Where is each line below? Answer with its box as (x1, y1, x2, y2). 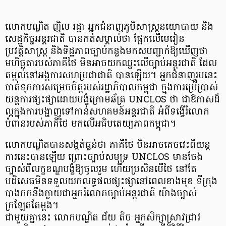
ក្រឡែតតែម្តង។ (5, 199, 59, 213)
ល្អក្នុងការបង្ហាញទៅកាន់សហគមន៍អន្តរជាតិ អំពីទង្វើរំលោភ (5, 105, 209, 119)
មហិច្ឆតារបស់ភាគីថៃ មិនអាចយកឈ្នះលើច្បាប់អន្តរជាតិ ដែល (5, 56, 217, 71)
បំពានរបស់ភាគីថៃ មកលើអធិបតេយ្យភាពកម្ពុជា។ (5, 117, 176, 131)
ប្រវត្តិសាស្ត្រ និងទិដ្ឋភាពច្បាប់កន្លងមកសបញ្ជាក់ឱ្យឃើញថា (5, 44, 208, 59)
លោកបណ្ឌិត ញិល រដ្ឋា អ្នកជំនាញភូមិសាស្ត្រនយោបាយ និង (5, 20, 213, 34)
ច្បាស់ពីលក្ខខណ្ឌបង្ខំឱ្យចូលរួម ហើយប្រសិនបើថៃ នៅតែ (5, 162, 197, 177)
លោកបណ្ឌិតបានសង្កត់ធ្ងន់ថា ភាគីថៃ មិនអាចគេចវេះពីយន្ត (5, 138, 210, 152)
